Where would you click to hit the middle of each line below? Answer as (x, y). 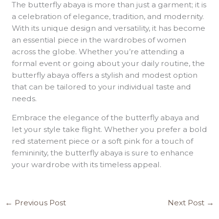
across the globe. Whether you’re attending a (98, 51)
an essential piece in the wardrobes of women (99, 40)
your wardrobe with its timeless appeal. (86, 165)
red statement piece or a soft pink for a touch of (102, 141)
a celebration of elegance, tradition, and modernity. (108, 16)
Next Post (187, 202)
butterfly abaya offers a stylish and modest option (104, 75)
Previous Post (40, 202)
